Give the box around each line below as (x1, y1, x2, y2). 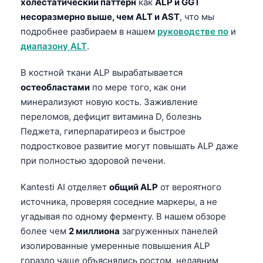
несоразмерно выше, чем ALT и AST (21, 11, 180, 22)
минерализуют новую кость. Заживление (21, 96, 198, 107)
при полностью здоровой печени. (21, 154, 166, 166)
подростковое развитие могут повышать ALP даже (21, 140, 238, 151)
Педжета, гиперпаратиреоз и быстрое (21, 125, 186, 137)
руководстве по (157, 25, 228, 37)
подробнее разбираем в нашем (21, 25, 157, 37)
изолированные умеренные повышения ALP (21, 240, 210, 251)
